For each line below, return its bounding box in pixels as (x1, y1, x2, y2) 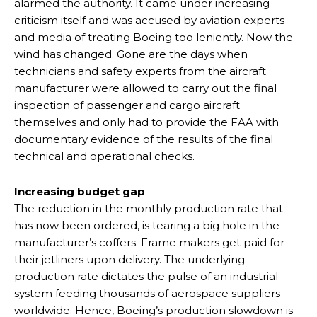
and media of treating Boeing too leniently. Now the (14, 30, 293, 45)
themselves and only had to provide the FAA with (14, 115, 279, 129)
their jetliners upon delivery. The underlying (14, 253, 245, 267)
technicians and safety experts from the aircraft (14, 64, 266, 79)
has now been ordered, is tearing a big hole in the (14, 219, 279, 233)
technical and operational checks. (14, 149, 195, 163)
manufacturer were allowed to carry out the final (14, 81, 277, 96)
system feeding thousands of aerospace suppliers (14, 287, 280, 301)
